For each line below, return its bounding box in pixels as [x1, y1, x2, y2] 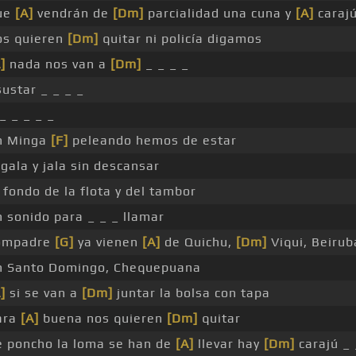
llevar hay [193, 336, 264, 352]
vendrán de [33, 6, 113, 21]
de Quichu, [160, 234, 236, 250]
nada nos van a [5, 56, 110, 72]
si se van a [5, 285, 82, 301]
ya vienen [73, 234, 142, 250]
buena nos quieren [38, 311, 167, 327]
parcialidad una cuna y [143, 6, 296, 21]
